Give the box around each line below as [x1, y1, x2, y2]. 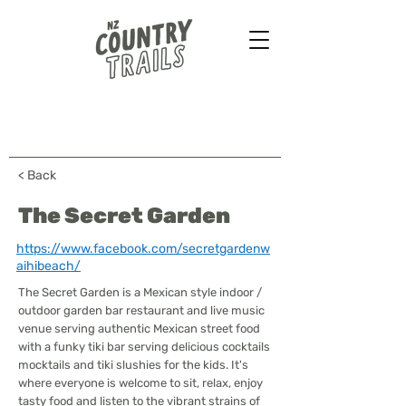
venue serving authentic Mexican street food [18, 322, 260, 335]
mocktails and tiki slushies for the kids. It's [18, 358, 248, 372]
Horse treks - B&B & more [20, 116, 163, 130]
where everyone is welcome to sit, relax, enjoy [18, 376, 263, 390]
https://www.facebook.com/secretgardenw [16, 241, 270, 256]
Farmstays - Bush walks [20, 104, 153, 118]
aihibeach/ [16, 258, 81, 274]
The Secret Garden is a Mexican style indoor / [18, 285, 262, 299]
